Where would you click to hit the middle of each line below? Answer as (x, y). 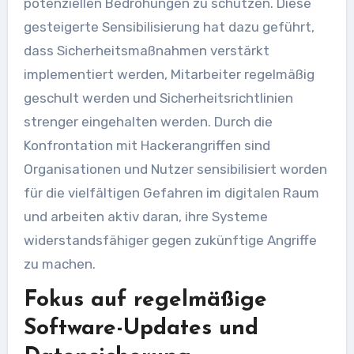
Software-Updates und (141, 329)
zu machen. (59, 264)
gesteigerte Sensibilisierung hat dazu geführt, (169, 27)
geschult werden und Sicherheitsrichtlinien (158, 98)
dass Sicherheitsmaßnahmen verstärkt (146, 51)
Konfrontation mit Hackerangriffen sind (147, 145)
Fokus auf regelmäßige (145, 300)
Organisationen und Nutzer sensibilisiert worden (175, 169)
